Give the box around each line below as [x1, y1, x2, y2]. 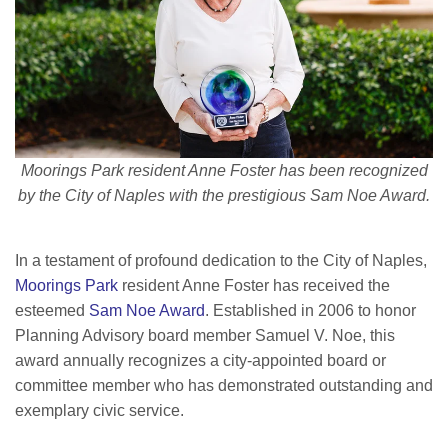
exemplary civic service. [15, 402, 184, 420]
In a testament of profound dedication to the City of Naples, [15, 252, 427, 270]
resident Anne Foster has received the [118, 277, 390, 295]
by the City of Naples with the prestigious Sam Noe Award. [18, 187, 430, 205]
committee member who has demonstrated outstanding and [15, 377, 433, 395]
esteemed [15, 302, 89, 320]
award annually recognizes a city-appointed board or [15, 352, 386, 370]
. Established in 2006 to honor [205, 302, 416, 320]
